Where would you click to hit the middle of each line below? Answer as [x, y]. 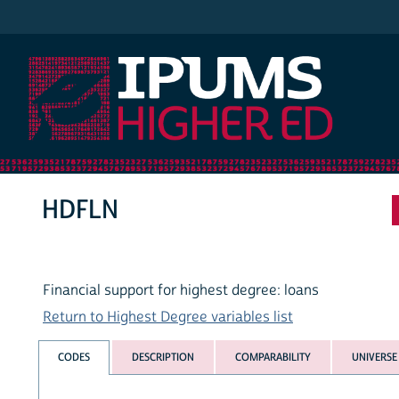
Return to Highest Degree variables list [168, 318]
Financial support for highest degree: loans [181, 291]
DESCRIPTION [163, 357]
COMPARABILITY [273, 357]
